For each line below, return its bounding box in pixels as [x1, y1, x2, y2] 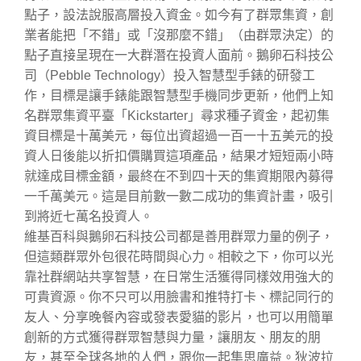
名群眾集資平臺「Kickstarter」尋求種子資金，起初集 [24, 108, 330, 122]
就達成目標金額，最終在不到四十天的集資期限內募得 [24, 168, 334, 183]
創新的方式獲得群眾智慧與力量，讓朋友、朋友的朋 [24, 330, 321, 344]
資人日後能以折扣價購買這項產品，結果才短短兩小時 [24, 148, 334, 163]
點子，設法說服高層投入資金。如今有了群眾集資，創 [24, 7, 334, 22]
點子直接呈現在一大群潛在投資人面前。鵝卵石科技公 [24, 48, 334, 62]
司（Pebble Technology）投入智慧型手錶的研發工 [24, 68, 315, 82]
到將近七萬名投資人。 [24, 209, 153, 223]
